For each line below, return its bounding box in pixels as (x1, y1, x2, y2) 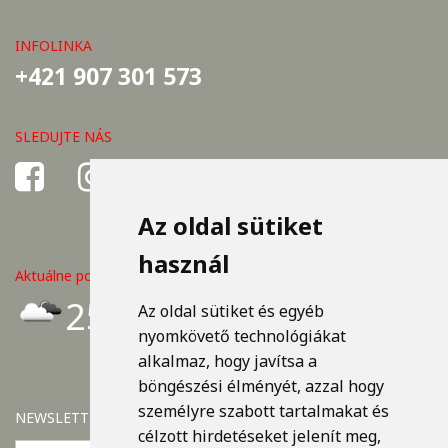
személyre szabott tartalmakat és (137, 400, 389, 422)
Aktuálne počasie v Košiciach (15, 265, 202, 285)
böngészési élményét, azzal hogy (137, 375, 384, 397)
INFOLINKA (15, 35, 92, 55)
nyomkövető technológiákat (137, 325, 346, 347)
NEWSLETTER (15, 407, 106, 427)
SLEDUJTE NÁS (15, 126, 112, 146)
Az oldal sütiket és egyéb (137, 300, 324, 322)
